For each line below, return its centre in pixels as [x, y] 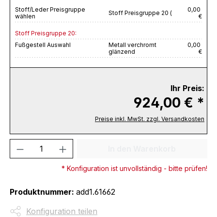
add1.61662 [96, 192]
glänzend [122, 51]
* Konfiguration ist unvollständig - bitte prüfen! [134, 168]
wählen [25, 16]
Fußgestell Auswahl [43, 45]
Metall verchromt [132, 45]
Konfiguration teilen [62, 211]
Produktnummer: [43, 192]
